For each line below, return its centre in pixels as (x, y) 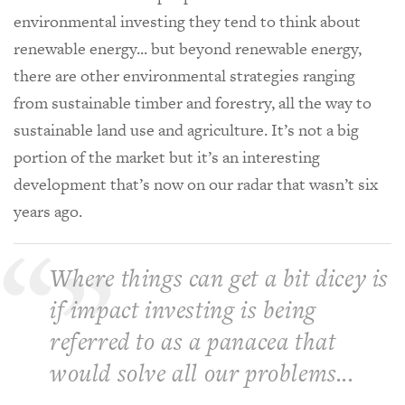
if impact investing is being (183, 309)
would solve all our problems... (202, 372)
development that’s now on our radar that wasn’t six (196, 184)
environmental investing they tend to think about (187, 21)
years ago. (48, 211)
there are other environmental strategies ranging (184, 75)
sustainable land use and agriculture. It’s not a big (186, 129)
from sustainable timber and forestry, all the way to (193, 102)
